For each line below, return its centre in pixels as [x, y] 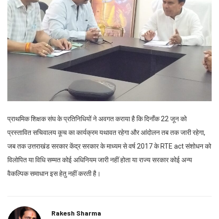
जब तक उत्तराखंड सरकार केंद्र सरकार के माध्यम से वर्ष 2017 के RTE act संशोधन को [109, 146]
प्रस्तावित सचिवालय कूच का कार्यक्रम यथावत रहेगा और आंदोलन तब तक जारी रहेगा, [106, 132]
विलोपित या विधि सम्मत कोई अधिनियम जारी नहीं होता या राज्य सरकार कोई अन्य [100, 160]
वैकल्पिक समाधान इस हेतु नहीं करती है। [54, 173]
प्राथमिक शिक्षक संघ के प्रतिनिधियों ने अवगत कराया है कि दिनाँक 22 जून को [97, 119]
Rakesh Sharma [76, 213]
